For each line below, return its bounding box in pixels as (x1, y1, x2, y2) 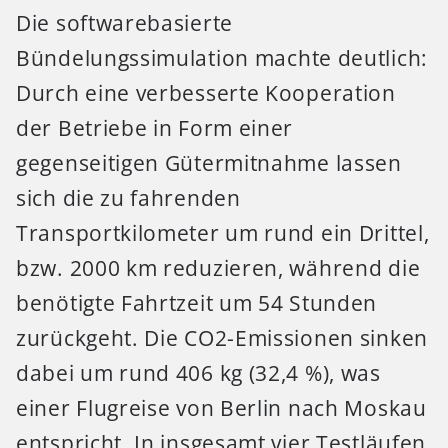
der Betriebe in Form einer (16, 113, 294, 142)
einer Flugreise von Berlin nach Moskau (16, 393, 427, 422)
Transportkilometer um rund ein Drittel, (16, 218, 430, 247)
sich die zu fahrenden (16, 183, 241, 212)
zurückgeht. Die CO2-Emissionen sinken (16, 323, 428, 352)
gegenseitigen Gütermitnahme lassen (16, 148, 402, 177)
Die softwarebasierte (16, 8, 233, 37)
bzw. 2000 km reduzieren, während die (16, 253, 421, 282)
